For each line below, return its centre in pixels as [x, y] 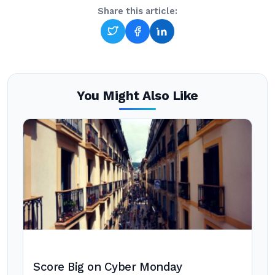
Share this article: [137, 11]
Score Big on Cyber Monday [108, 267]
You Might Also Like [137, 96]
